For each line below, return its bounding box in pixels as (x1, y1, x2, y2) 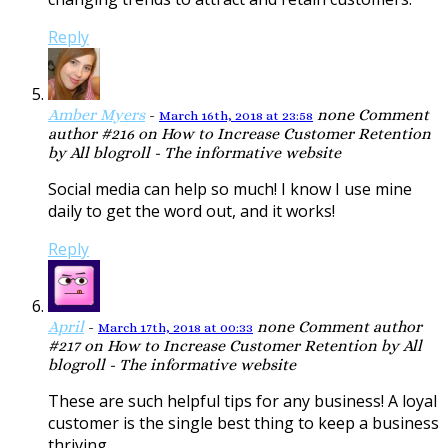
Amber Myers (48, 105, 145, 125)
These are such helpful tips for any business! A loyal (48, 390, 437, 413)
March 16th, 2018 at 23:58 (159, 108, 313, 124)
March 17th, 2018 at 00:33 (98, 320, 253, 336)
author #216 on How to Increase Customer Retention (48, 124, 431, 144)
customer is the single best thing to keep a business (48, 412, 439, 435)
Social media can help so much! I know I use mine (48, 178, 412, 201)
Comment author (294, 317, 422, 337)
